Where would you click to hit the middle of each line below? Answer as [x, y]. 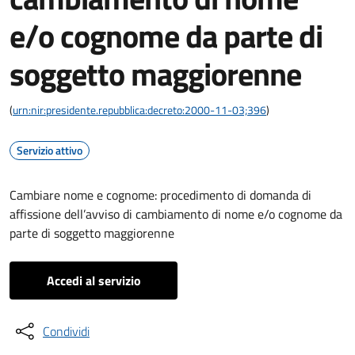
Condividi [66, 331]
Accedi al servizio [94, 281]
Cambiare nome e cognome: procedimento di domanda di [160, 195]
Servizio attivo [50, 150]
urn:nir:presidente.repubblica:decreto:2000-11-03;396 [139, 110]
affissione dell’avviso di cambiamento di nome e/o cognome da [176, 214]
